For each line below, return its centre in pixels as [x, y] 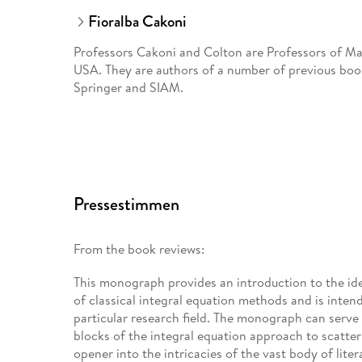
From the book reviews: [139, 248]
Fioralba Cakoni [137, 21]
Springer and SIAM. [129, 87]
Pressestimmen [127, 204]
